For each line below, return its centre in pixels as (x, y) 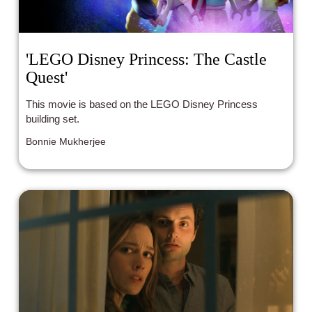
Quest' (47, 77)
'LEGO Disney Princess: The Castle (147, 59)
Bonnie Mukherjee (66, 141)
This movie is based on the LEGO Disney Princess (142, 104)
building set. (53, 118)
